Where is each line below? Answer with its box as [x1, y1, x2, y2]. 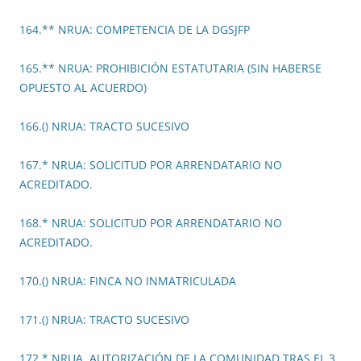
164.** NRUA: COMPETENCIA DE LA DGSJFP [19, 22, 250, 38]
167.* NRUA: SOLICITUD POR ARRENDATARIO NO [19, 157, 282, 173]
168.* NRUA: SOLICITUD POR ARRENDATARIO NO [19, 215, 282, 231]
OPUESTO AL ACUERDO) [19, 80, 147, 96]
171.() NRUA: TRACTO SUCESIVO [19, 312, 189, 328]
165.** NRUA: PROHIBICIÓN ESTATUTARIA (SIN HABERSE [19, 60, 322, 77]
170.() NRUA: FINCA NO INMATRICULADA [19, 273, 236, 289]
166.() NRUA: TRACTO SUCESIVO [19, 118, 189, 135]
